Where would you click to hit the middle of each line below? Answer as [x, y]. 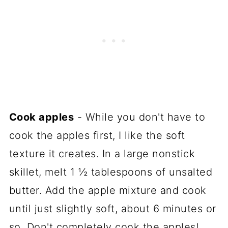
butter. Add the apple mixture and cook [108, 190]
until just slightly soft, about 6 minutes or [112, 208]
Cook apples [41, 117]
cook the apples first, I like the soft [97, 135]
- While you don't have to [140, 117]
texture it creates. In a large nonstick [102, 153]
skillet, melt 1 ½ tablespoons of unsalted [111, 172]
